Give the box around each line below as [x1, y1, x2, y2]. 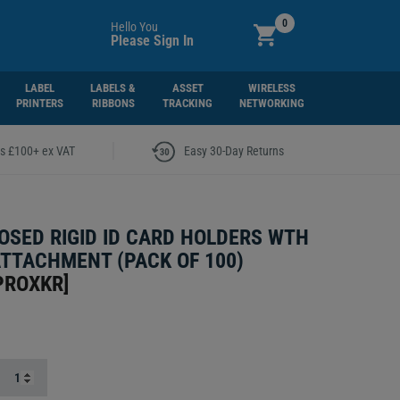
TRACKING [162, 96, 213, 110]
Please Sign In [110, 32, 194, 49]
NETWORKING [239, 96, 305, 110]
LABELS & [90, 81, 137, 95]
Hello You [110, 20, 158, 34]
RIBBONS [91, 96, 135, 110]
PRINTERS [16, 96, 64, 110]
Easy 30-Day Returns [184, 143, 285, 158]
